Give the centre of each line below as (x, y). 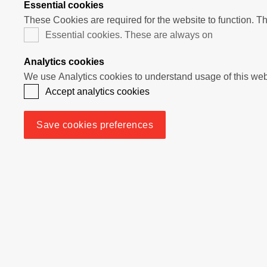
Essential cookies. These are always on (129, 35)
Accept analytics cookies (97, 91)
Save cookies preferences (95, 125)
